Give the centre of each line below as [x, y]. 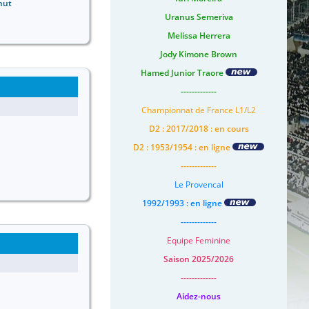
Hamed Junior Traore [183, 72]
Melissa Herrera [199, 35]
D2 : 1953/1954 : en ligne [183, 147]
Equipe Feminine [199, 240]
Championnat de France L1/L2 [199, 110]
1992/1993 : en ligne [183, 203]
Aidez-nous [199, 296]
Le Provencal [199, 184]
